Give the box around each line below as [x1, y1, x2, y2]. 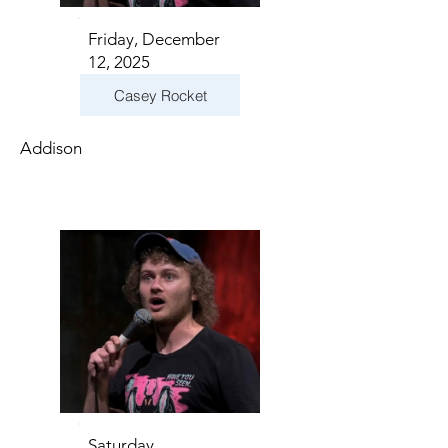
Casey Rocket [113, 85, 207, 105]
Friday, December [88, 29, 220, 49]
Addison [20, 138, 82, 158]
